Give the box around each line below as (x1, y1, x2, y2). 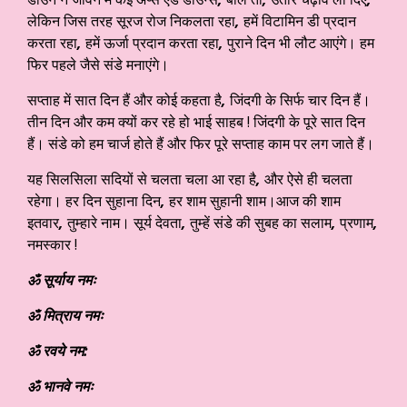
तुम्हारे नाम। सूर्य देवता (67, 213, 182, 233)
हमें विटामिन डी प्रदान (243, 11, 356, 32)
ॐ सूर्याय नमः (27, 270, 96, 291)
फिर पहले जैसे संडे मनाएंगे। (27, 55, 169, 75)
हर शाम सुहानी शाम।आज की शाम (169, 191, 341, 212)
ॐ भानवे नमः (27, 376, 94, 397)
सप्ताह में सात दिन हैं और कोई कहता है (27, 90, 222, 111)
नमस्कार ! (27, 234, 77, 255)
